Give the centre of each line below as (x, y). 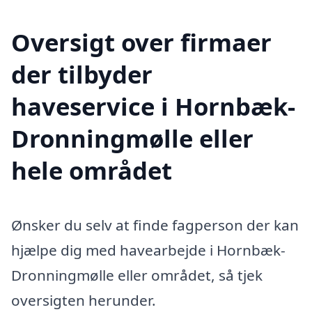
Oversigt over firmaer (141, 42)
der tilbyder (82, 75)
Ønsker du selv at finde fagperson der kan (155, 225)
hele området (92, 171)
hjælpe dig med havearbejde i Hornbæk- (148, 250)
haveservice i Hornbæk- (153, 107)
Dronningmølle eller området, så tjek (137, 275)
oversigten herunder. (84, 301)
